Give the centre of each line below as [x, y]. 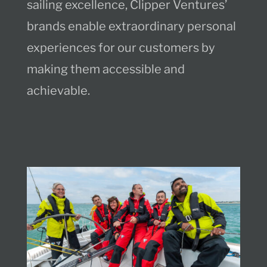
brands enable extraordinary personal [131, 27]
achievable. [58, 91]
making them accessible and [105, 69]
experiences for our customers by [121, 48]
